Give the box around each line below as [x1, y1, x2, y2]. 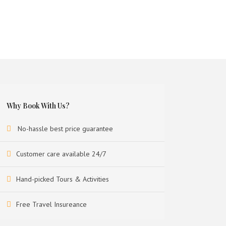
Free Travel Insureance [16, 200, 87, 209]
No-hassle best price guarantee [18, 124, 114, 133]
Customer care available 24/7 [16, 149, 107, 158]
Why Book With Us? [7, 101, 70, 110]
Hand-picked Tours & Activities [16, 175, 109, 184]
